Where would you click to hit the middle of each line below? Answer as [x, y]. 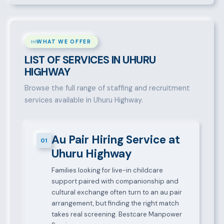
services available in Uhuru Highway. [83, 100]
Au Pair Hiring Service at [115, 140]
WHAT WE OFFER [64, 41]
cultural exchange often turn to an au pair [116, 192]
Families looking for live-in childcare [107, 170]
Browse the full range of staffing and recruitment [107, 88]
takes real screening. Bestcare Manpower [116, 214]
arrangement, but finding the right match [115, 203]
